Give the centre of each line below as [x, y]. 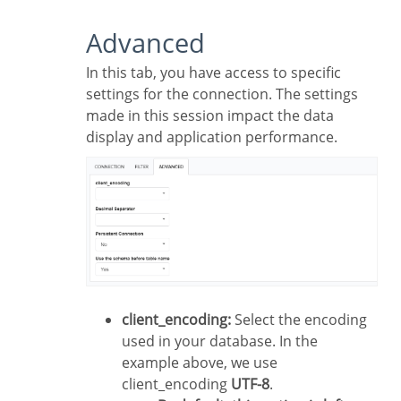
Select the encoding [299, 320]
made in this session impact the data [210, 115]
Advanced [154, 42]
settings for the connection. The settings [222, 94]
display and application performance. [212, 137]
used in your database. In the [220, 341]
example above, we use [200, 363]
